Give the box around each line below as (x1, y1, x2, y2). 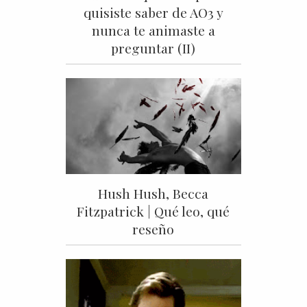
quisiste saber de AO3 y (83, 3, 223, 22)
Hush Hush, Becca (98, 184, 209, 203)
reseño (132, 220, 175, 238)
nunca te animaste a (91, 21, 215, 40)
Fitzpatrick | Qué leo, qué (77, 202, 230, 221)
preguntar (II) (111, 39, 196, 58)
